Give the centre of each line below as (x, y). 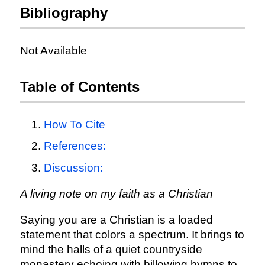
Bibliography (64, 13)
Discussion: (73, 167)
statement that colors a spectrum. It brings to (132, 234)
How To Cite (74, 125)
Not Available (53, 51)
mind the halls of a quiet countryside (111, 249)
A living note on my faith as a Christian (116, 193)
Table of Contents (80, 87)
